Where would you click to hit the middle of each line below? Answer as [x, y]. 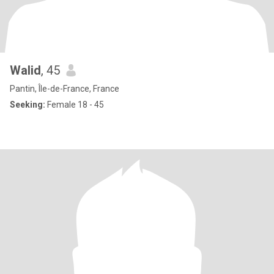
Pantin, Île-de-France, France [65, 89]
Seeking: [28, 105]
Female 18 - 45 [75, 105]
